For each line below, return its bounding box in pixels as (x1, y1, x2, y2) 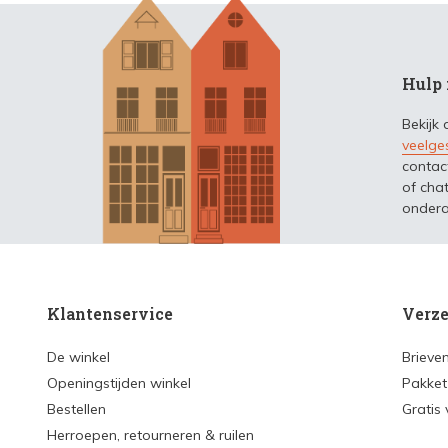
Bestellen (47, 400, 106, 419)
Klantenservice (47, 303, 173, 325)
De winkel (47, 348, 110, 367)
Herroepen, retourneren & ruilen (47, 426, 254, 445)
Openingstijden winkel (47, 374, 191, 393)
